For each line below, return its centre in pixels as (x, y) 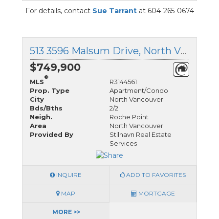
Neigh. (41, 117)
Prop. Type (50, 90)
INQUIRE (68, 175)
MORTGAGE (156, 193)
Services (123, 143)
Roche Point (129, 117)
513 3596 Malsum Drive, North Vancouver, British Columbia (183, 51)
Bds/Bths (46, 108)
